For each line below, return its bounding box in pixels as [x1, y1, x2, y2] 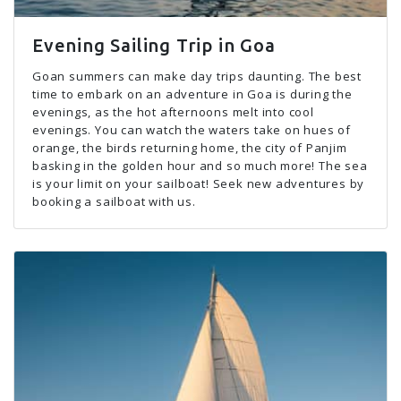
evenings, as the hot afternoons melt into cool [32, 104, 314, 120]
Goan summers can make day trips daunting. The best [32, 68, 362, 84]
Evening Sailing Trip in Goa [32, 35, 276, 55]
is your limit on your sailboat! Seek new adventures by [32, 175, 365, 192]
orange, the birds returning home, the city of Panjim [32, 140, 347, 156]
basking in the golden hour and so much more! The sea [32, 158, 368, 174]
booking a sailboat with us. [32, 193, 196, 209]
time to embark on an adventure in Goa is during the [32, 86, 353, 102]
